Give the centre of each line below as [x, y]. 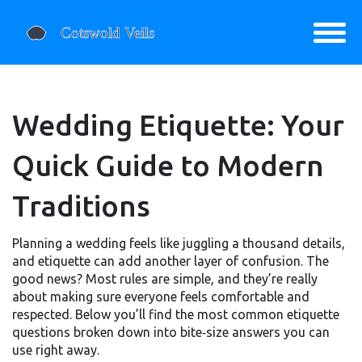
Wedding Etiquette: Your [178, 125]
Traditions [81, 206]
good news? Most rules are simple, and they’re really [165, 279]
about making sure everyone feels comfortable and [161, 297]
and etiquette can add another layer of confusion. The [170, 261]
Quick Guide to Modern [168, 165]
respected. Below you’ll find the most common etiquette [176, 314]
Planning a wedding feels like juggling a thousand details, [179, 243]
